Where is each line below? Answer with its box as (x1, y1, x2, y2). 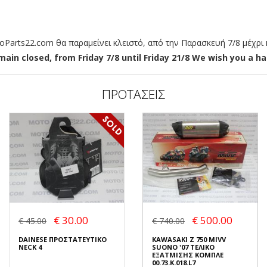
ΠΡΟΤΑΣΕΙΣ (102, 86, 165, 103)
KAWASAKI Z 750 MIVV (152, 234, 226, 244)
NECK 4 (18, 242, 42, 252)
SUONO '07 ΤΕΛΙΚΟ (152, 242, 215, 252)
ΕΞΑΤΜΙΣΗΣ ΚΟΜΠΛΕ (152, 250, 223, 259)
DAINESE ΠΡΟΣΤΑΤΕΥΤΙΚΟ (18, 234, 107, 244)
